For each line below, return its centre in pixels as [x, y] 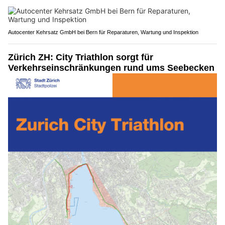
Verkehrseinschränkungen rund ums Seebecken [111, 68]
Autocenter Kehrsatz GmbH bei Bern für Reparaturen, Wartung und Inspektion [103, 32]
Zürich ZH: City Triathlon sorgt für [81, 57]
